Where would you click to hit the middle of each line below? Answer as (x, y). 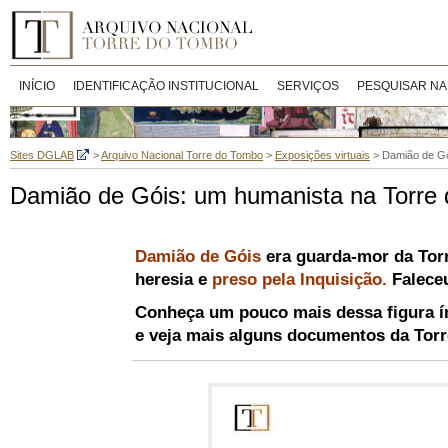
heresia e (173, 279)
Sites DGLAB (42, 155)
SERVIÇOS (308, 86)
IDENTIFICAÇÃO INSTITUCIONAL (166, 86)
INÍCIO (37, 86)
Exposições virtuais (322, 155)
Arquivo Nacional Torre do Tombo (182, 155)
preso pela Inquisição (296, 279)
